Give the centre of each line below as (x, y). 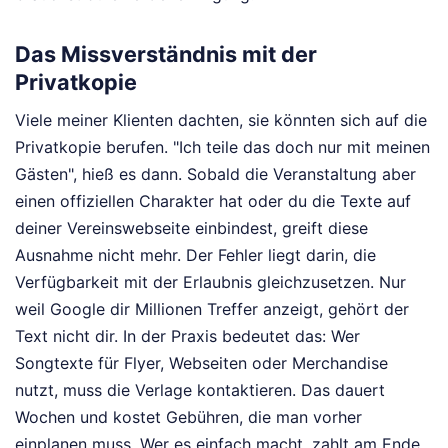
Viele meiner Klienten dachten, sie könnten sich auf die (221, 120)
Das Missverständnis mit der (166, 54)
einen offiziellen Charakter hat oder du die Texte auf (213, 201)
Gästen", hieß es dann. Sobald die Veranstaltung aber (215, 174)
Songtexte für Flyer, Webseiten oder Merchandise (201, 363)
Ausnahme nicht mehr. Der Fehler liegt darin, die (195, 255)
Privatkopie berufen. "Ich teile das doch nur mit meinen (222, 147)
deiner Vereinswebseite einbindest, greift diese (191, 228)
